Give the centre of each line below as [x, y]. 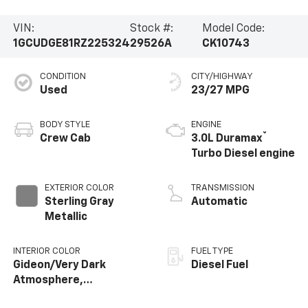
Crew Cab [65, 139]
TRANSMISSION [223, 188]
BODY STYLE [65, 125]
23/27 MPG [220, 91]
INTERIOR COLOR [46, 251]
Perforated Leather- [68, 296]
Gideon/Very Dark [59, 265]
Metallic [66, 217]
